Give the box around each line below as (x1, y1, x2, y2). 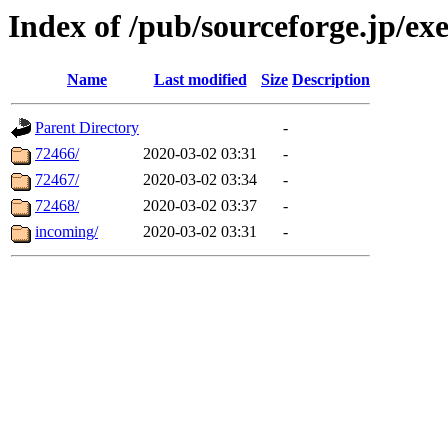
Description (292, 71, 370, 89)
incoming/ (35, 223, 98, 241)
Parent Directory (35, 119, 139, 137)
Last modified (153, 71, 247, 89)
